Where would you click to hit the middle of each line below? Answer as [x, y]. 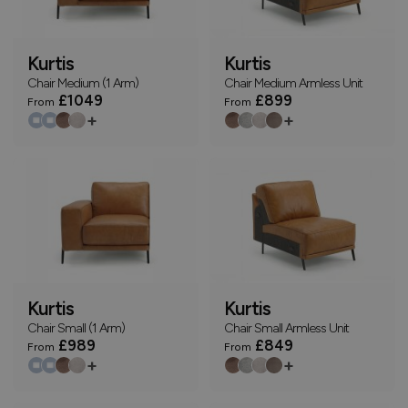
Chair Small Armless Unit [286, 327]
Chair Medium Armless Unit [293, 83]
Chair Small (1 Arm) [76, 327]
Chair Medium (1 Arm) [83, 83]
